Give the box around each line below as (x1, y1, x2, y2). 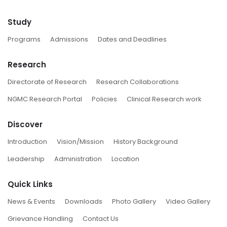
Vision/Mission (57, 136, 104, 146)
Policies (92, 94, 117, 104)
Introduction (8, 136, 47, 146)
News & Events (8, 196, 55, 206)
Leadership (8, 154, 45, 164)
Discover (8, 119, 43, 130)
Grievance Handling (8, 213, 73, 223)
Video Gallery (166, 196, 210, 206)
